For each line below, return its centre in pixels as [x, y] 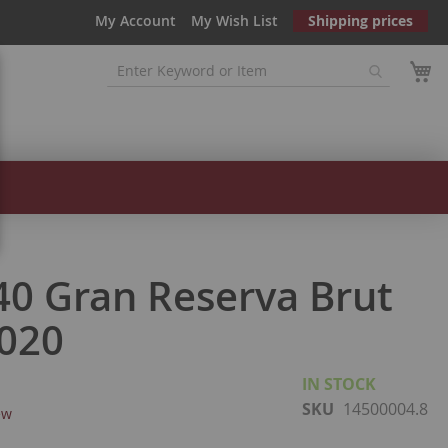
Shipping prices [360, 20]
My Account [135, 20]
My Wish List [234, 20]
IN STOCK [339, 384]
